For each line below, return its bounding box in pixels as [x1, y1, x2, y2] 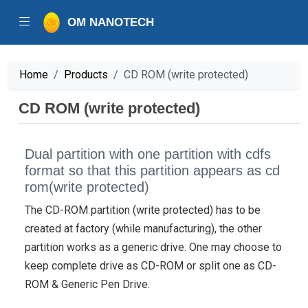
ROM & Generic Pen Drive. [25, 278, 150, 291]
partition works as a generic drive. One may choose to [25, 241, 282, 254]
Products [64, 68, 108, 81]
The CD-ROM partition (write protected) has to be [25, 203, 261, 217]
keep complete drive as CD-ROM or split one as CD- [25, 259, 276, 272]
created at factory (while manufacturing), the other [25, 222, 262, 235]
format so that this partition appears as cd [25, 163, 280, 178]
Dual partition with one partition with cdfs [25, 146, 271, 162]
